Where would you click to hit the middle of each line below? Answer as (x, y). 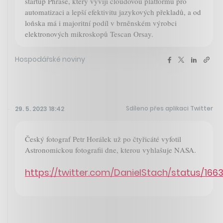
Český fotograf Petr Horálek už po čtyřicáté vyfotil (103, 139)
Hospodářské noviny (50, 59)
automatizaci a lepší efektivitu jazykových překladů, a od (113, 12)
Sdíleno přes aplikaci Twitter (169, 108)
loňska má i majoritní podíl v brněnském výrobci (101, 23)
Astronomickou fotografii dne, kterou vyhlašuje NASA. (111, 150)
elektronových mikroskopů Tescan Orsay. (89, 34)
